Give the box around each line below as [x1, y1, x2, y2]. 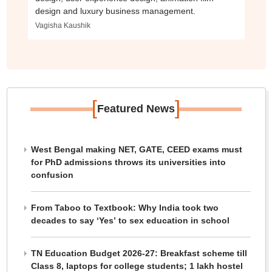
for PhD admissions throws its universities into [30, 157, 226, 167]
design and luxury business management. [35, 6, 195, 16]
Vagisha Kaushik [35, 21, 90, 30]
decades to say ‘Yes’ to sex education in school [30, 216, 229, 225]
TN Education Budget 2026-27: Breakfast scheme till [30, 248, 247, 258]
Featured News [97, 103, 175, 115]
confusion [30, 170, 73, 180]
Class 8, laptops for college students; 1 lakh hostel [30, 261, 243, 271]
